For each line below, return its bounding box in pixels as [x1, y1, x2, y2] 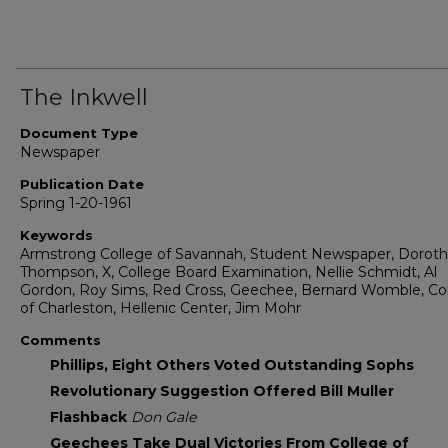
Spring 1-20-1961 [20, 194, 132, 213]
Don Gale [131, 408, 196, 427]
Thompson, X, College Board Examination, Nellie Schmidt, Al [20, 263, 437, 282]
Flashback [50, 408, 131, 427]
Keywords [20, 227, 93, 244]
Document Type [20, 125, 138, 142]
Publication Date [20, 176, 144, 193]
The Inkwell [20, 84, 148, 112]
